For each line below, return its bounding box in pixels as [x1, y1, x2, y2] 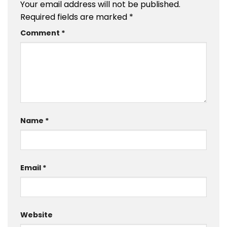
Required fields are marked [20, 11, 129, 23]
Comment [20, 28, 61, 39]
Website [20, 209, 53, 220]
